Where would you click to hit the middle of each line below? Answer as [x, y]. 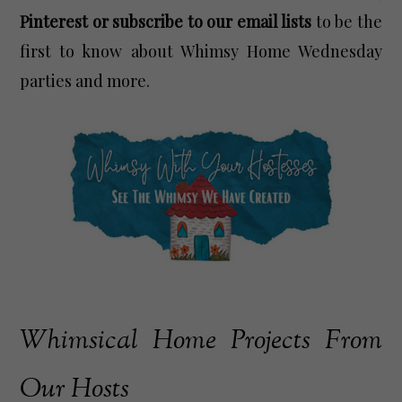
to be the [347, 21]
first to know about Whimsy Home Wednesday [201, 51]
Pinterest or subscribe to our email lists [166, 21]
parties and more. [85, 80]
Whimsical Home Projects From [201, 342]
